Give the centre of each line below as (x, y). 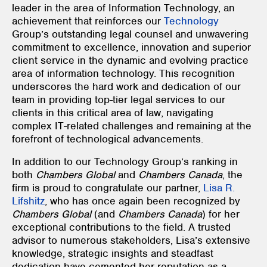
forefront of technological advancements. (108, 139)
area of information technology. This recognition (123, 73)
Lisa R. (219, 187)
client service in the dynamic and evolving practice (130, 60)
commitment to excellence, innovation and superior (131, 47)
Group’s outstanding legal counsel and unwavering (130, 34)
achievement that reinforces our (88, 21)
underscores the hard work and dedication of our (126, 86)
